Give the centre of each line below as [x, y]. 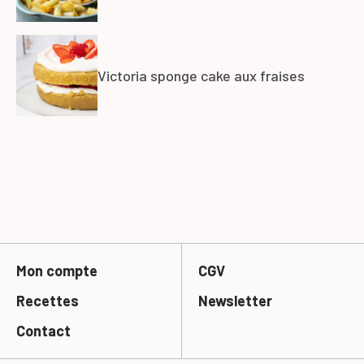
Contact [43, 331]
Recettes [48, 301]
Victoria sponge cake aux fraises [201, 75]
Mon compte [57, 271]
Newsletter [235, 301]
